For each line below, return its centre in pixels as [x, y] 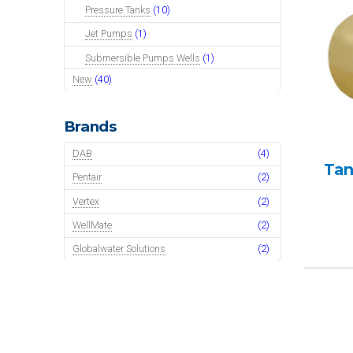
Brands [90, 127]
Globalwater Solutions [119, 249]
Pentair [87, 177]
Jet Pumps [109, 34]
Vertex [86, 201]
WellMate [93, 225]
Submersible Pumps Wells [143, 58]
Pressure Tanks [118, 10]
